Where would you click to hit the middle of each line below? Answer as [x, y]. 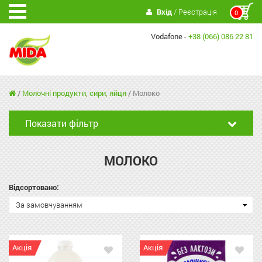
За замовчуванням [49, 205]
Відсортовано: [34, 187]
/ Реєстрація [194, 12]
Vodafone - [170, 36]
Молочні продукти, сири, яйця [74, 93]
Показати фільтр [62, 123]
